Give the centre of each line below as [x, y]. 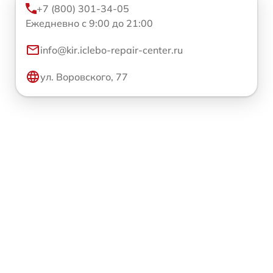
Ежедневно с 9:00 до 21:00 [89, 23]
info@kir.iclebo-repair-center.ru [112, 50]
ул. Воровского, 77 [84, 76]
